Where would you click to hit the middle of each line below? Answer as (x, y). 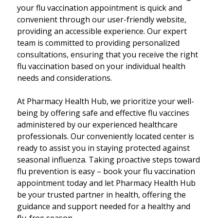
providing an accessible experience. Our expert (102, 31)
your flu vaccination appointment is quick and (100, 8)
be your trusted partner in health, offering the (101, 195)
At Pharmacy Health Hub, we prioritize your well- (106, 101)
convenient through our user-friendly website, (102, 19)
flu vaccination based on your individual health (101, 66)
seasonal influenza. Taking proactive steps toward (109, 160)
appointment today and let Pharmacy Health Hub (106, 183)
